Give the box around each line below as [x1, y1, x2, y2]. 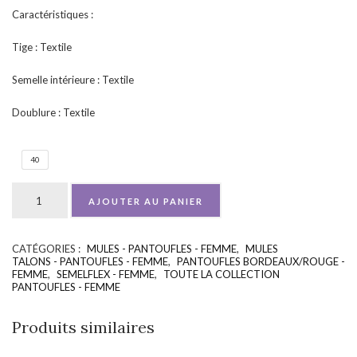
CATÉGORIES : [12, 242, 83, 255]
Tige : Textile [12, 41, 72, 53]
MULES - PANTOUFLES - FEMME [87, 242, 237, 255]
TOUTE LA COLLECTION [163, 268, 280, 280]
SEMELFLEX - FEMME [57, 268, 155, 280]
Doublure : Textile [12, 106, 95, 119]
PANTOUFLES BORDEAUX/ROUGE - [177, 255, 345, 268]
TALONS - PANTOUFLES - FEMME [12, 255, 168, 268]
